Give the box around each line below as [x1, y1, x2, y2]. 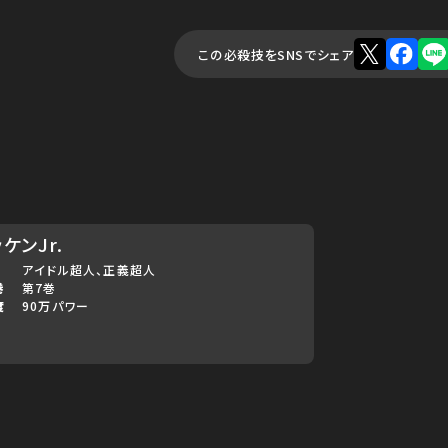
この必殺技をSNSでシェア [198, 44, 354, 64]
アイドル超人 [22, 261, 97, 279]
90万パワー [22, 297, 90, 315]
